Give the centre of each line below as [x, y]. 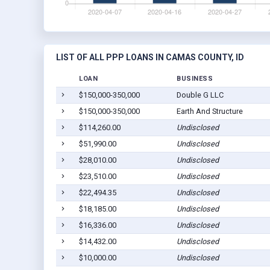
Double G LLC [200, 95]
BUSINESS [195, 79]
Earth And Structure [209, 111]
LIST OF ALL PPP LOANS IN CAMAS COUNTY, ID [150, 58]
